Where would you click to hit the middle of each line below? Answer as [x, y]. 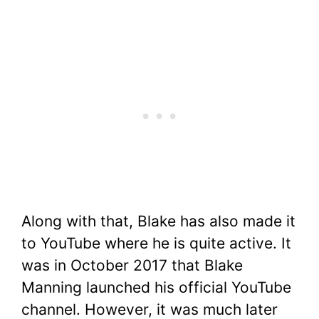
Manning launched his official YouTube [156, 288]
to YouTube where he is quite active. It [156, 244]
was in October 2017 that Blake [132, 266]
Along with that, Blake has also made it [158, 221]
